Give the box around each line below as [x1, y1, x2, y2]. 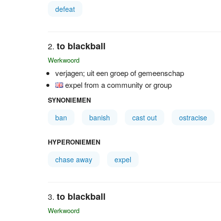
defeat [55, 4, 75, 14]
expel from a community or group [65, 79, 172, 90]
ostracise [179, 112, 207, 122]
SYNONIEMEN [48, 95, 91, 105]
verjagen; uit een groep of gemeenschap [55, 68, 184, 78]
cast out [132, 112, 157, 122]
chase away [55, 154, 92, 164]
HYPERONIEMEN [48, 137, 100, 147]
